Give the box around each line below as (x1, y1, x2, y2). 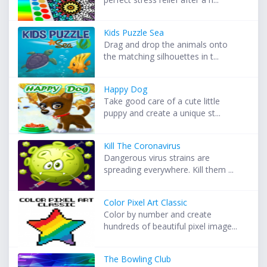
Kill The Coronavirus (104, 140, 181, 152)
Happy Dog (104, 83, 148, 95)
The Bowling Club (104, 253, 172, 265)
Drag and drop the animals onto (104, 39, 228, 51)
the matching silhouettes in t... (104, 51, 219, 63)
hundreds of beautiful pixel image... (104, 221, 238, 232)
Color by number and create (104, 209, 212, 221)
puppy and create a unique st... (104, 107, 221, 119)
